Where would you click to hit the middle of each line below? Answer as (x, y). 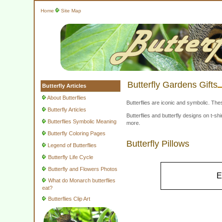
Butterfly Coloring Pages (76, 133)
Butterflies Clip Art (69, 199)
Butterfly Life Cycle (70, 157)
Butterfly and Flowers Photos (83, 169)
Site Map (71, 11)
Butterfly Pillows (158, 144)
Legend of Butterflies (72, 145)
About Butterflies (66, 98)
